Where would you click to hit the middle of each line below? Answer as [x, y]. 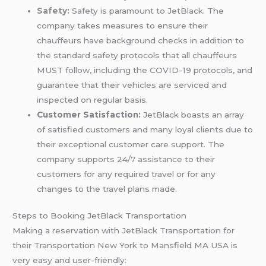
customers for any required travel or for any [126, 174]
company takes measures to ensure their [123, 25]
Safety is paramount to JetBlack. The [147, 10]
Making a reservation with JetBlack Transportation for [124, 231]
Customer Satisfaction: [89, 114]
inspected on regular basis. [93, 99]
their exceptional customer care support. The [131, 144]
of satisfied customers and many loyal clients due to [145, 129]
